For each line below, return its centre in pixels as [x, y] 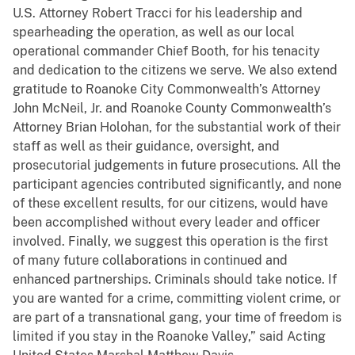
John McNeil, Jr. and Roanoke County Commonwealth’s [172, 109]
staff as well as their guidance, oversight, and [146, 147]
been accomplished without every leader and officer [166, 223]
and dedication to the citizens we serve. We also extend [175, 71]
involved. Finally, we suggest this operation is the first [170, 242]
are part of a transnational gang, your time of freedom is [177, 318]
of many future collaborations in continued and [150, 261]
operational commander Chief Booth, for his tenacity [166, 52]
